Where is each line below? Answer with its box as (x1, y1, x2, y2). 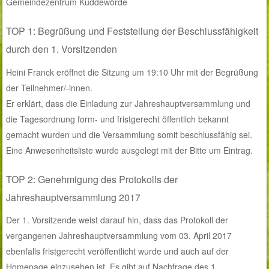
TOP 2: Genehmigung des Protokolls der (6, 172, 178, 186)
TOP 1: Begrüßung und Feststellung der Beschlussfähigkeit (6, 23, 259, 38)
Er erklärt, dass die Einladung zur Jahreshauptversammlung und (6, 97, 251, 109)
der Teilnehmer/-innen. (6, 81, 93, 94)
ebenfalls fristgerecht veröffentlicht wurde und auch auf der (6, 245, 229, 258)
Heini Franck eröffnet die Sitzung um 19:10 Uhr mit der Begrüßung (6, 65, 259, 78)
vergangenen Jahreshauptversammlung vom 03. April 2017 (6, 229, 232, 242)
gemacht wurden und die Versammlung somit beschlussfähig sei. (6, 128, 253, 141)
